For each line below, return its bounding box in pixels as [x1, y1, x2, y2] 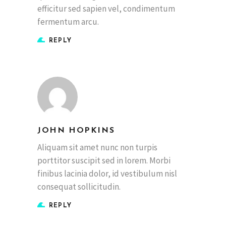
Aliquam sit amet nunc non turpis [37, 142, 157, 153]
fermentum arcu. [37, 16, 99, 27]
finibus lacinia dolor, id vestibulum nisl [37, 168, 177, 180]
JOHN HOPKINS [37, 127, 115, 135]
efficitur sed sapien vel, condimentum [37, 3, 175, 14]
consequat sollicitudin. [37, 181, 121, 193]
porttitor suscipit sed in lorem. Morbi [37, 155, 171, 166]
